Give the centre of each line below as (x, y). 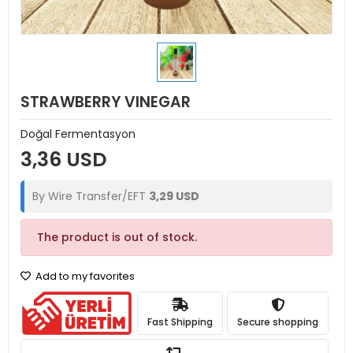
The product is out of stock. (117, 237)
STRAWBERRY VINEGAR (106, 102)
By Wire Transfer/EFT (91, 196)
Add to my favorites (84, 276)
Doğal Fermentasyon (78, 134)
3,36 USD (63, 160)
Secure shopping (278, 321)
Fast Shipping (180, 321)
